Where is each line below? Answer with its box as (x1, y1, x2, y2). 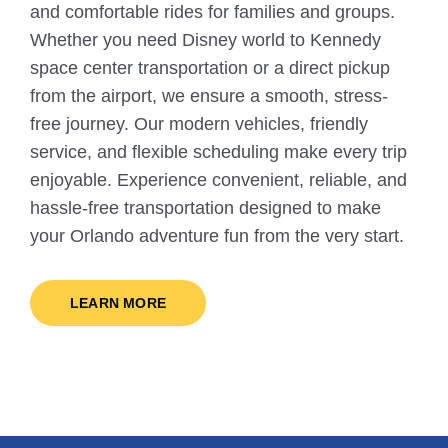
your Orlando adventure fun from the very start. (30, 226, 404, 247)
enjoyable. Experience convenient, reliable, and (30, 170, 407, 191)
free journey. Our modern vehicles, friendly (30, 114, 368, 135)
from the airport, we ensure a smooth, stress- (30, 86, 388, 107)
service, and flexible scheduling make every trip (30, 142, 407, 163)
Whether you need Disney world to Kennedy (30, 30, 381, 51)
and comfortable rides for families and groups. (30, 2, 395, 23)
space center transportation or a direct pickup (30, 58, 390, 79)
